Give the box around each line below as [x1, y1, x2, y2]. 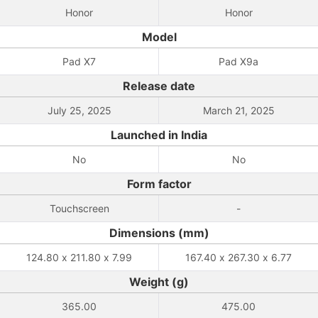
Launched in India [111, 128, 207, 142]
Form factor [126, 177, 192, 191]
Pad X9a [219, 55, 258, 67]
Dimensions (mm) [109, 226, 209, 240]
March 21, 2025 [202, 104, 275, 116]
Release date [123, 79, 195, 93]
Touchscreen [49, 202, 109, 214]
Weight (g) [129, 275, 189, 289]
